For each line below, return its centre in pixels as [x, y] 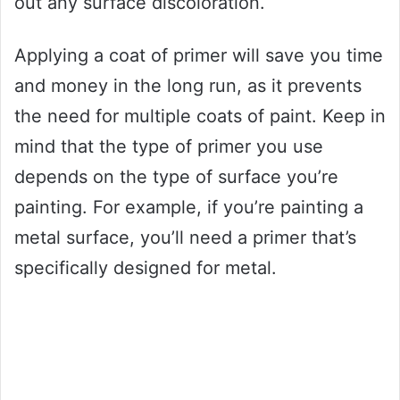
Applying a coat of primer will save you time [199, 56]
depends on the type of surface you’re [176, 177]
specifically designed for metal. [146, 268]
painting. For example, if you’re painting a [189, 208]
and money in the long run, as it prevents [188, 86]
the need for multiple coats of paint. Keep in [200, 117]
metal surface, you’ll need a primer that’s [185, 238]
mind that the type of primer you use [169, 147]
